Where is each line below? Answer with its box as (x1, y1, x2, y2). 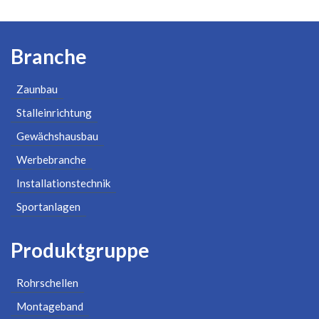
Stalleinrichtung (16, 106, 92, 120)
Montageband (16, 299, 83, 313)
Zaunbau (16, 83, 58, 96)
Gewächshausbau (16, 130, 98, 143)
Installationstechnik (16, 177, 110, 190)
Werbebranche (16, 153, 86, 167)
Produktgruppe (11, 237, 150, 262)
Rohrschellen (16, 276, 78, 289)
